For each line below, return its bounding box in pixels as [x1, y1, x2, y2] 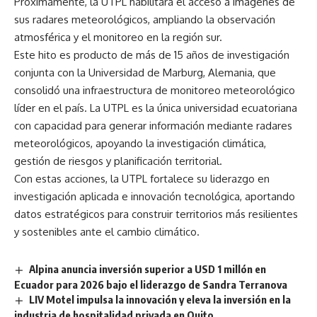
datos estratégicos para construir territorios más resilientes [14, 207, 298, 221]
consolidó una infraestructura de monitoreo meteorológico [14, 83, 295, 98]
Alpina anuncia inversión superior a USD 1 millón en [29, 263, 267, 276]
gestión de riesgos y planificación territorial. [14, 154, 222, 168]
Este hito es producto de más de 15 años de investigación [14, 48, 289, 62]
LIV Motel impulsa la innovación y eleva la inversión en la [29, 293, 292, 306]
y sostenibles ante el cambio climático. [14, 225, 200, 239]
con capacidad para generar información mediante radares [14, 119, 292, 133]
